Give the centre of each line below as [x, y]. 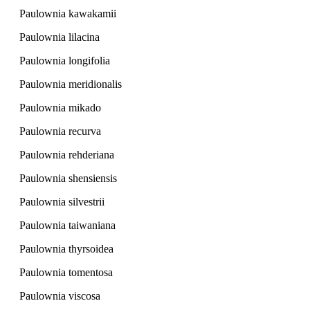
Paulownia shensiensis [68, 179]
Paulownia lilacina [60, 37]
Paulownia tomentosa [66, 273]
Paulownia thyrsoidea [66, 249]
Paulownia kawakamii [68, 14]
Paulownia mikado [60, 108]
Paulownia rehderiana [67, 155]
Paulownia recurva [60, 131]
